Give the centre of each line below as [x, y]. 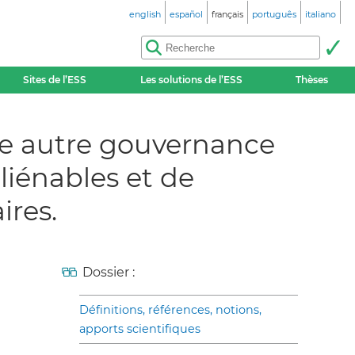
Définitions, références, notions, [170, 309]
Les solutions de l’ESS [191, 80]
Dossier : [109, 272]
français [227, 14]
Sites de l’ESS [55, 80]
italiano [321, 14]
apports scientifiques [140, 328]
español [186, 14]
